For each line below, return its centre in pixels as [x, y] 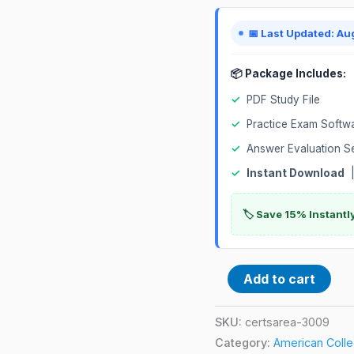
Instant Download [296, 173]
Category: [244, 342]
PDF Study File [283, 99]
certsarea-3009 [287, 322]
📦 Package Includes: [288, 73]
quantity [238, 31]
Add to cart [279, 279]
